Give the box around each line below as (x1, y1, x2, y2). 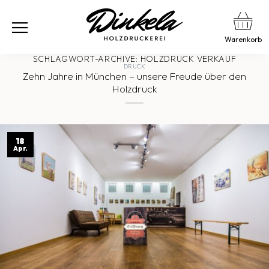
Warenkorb (225, 35, 262, 44)
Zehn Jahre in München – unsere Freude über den (23, 70, 246, 82)
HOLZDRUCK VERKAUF (140, 53, 237, 64)
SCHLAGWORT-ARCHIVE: (32, 53, 141, 64)
